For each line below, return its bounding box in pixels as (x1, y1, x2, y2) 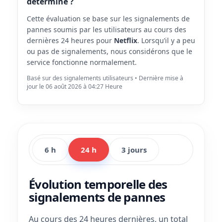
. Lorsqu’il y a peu (137, 36, 195, 45)
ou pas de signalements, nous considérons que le (27, 47, 192, 56)
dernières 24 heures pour (27, 36, 114, 45)
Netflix (114, 36, 137, 45)
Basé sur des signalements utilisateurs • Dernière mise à (27, 74, 183, 82)
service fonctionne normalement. (27, 57, 137, 67)
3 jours (121, 145, 147, 155)
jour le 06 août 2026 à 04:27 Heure (27, 82, 122, 91)
